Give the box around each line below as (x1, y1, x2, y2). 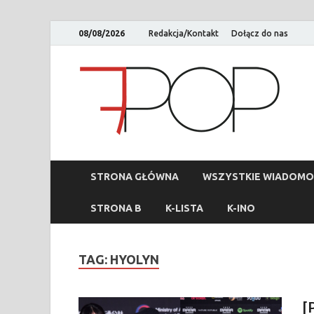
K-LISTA (165, 202, 203, 214)
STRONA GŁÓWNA (90, 170, 179, 182)
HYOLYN (110, 252, 159, 266)
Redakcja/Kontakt (149, 28, 219, 38)
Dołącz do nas (231, 28, 288, 38)
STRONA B (90, 202, 142, 214)
